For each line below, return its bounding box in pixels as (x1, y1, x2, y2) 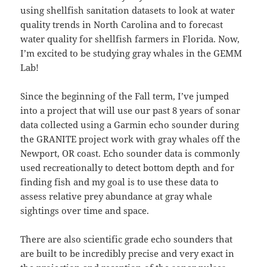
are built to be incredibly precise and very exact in (20, 247, 235, 260)
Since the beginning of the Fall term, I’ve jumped (20, 90, 229, 103)
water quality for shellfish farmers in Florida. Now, (20, 33, 240, 45)
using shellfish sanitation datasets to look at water (20, 4, 235, 17)
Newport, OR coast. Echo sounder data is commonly (20, 147, 240, 160)
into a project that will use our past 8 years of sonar (20, 104, 241, 117)
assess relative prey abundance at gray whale (20, 190, 213, 203)
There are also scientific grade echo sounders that (20, 233, 233, 246)
